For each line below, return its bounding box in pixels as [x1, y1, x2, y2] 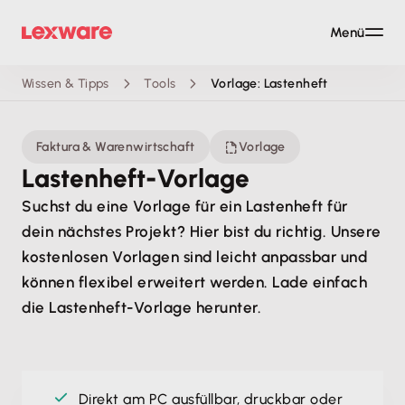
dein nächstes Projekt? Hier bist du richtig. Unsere [22, 222, 381, 240]
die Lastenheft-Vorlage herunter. [22, 298, 262, 316]
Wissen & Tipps [22, 75, 109, 91]
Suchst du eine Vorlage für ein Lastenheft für [22, 197, 348, 215]
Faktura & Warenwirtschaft [36, 139, 195, 155]
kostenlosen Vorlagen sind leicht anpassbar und [22, 248, 368, 266]
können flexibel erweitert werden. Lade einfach [22, 273, 368, 291]
